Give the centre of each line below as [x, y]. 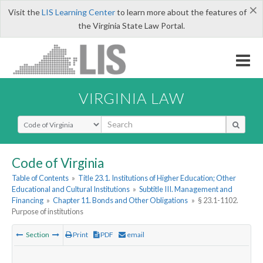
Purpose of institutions [48, 212]
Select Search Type [53, 120]
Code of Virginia [58, 163]
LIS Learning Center [78, 12]
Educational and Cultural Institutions [71, 189]
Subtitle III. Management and [186, 189]
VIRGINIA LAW [131, 98]
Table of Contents [40, 178]
